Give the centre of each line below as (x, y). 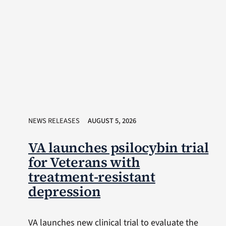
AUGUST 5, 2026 (112, 121)
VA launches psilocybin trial (118, 147)
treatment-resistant (92, 177)
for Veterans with (84, 162)
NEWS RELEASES (54, 121)
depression (64, 191)
